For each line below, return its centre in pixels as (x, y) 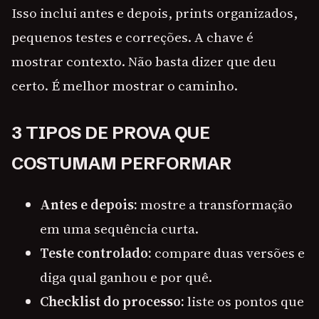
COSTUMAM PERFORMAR (121, 164)
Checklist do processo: (112, 302)
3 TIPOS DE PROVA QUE (111, 133)
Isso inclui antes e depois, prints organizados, (155, 13)
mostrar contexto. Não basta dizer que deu (144, 62)
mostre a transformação (215, 205)
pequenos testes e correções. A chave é (132, 37)
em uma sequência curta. (119, 229)
